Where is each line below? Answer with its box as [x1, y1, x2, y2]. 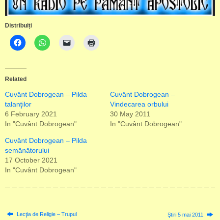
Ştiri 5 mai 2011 [167, 211, 205, 218]
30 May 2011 [110, 110, 150, 118]
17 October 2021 [5, 156, 57, 164]
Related [5, 75, 27, 82]
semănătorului [5, 146, 49, 154]
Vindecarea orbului [110, 100, 168, 108]
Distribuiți [5, 22, 32, 29]
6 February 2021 [5, 110, 57, 118]
